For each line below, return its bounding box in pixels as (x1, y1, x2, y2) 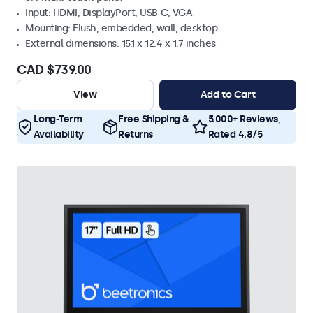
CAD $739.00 (17, 62, 92, 78)
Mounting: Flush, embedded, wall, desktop (25, 22, 217, 34)
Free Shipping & (118, 113, 189, 125)
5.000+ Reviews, (208, 113, 280, 125)
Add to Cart (200, 89, 256, 101)
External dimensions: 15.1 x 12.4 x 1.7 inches (25, 38, 216, 50)
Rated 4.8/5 (208, 129, 262, 140)
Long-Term (33, 113, 82, 125)
